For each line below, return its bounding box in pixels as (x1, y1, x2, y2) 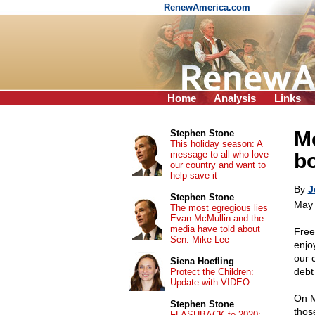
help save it (169, 170, 217, 181)
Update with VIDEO (169, 277, 250, 288)
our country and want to (169, 160, 266, 170)
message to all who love (169, 149, 269, 160)
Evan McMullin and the (169, 213, 264, 224)
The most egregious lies (169, 202, 268, 213)
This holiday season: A (169, 139, 262, 149)
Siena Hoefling (169, 256, 234, 266)
